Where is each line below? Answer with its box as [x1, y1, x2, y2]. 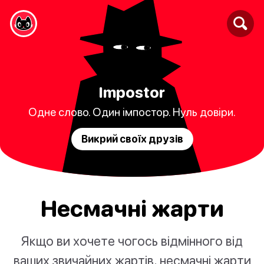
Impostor [99, 82, 165, 101]
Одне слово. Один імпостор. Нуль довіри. [28, 104, 236, 118]
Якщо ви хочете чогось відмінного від [21, 233, 243, 249]
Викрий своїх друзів [81, 132, 183, 145]
